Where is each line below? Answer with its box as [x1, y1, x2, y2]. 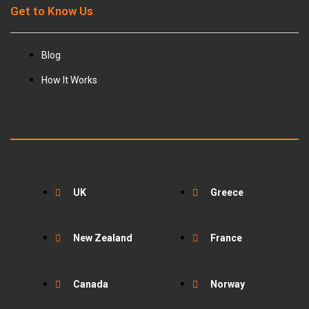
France [210, 232, 242, 244]
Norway [210, 278, 245, 290]
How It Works [41, 74, 97, 86]
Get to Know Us [10, 4, 93, 19]
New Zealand [73, 232, 132, 244]
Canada [73, 278, 108, 290]
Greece [210, 186, 243, 198]
